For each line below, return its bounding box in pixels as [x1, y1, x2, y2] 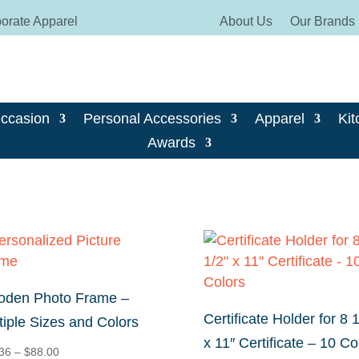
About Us [219, 14, 272, 28]
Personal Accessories [83, 111, 221, 127]
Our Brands [289, 14, 355, 28]
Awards [147, 135, 196, 151]
